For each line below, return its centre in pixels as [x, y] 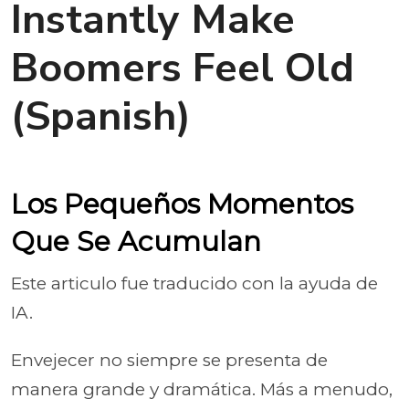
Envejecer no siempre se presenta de [169, 360]
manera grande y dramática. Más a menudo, [202, 389]
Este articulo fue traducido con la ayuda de [194, 283]
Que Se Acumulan [136, 241]
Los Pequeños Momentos [182, 204]
